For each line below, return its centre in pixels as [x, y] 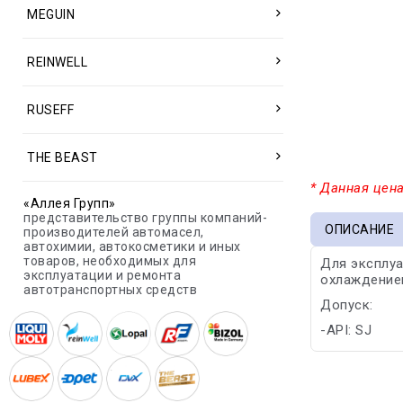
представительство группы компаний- [145, 218]
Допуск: [347, 305]
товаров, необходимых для [110, 261]
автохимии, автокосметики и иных [132, 246]
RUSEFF [50, 110]
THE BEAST [63, 157]
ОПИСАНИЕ [360, 229]
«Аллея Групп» [70, 203]
